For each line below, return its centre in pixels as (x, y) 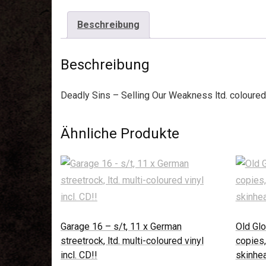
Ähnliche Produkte (120, 133)
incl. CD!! (79, 255)
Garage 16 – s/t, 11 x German (121, 226)
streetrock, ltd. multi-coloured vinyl (132, 240)
